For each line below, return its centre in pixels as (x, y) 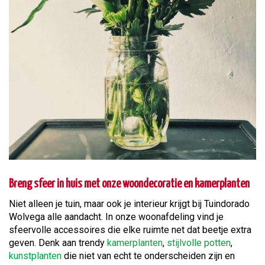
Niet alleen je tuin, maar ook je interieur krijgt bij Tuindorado (129, 204)
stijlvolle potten (199, 243)
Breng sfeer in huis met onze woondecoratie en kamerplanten (129, 185)
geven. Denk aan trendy (58, 243)
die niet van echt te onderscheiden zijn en (149, 256)
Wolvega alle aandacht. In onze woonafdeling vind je (116, 217)
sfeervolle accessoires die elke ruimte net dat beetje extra (130, 230)
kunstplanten (36, 256)
